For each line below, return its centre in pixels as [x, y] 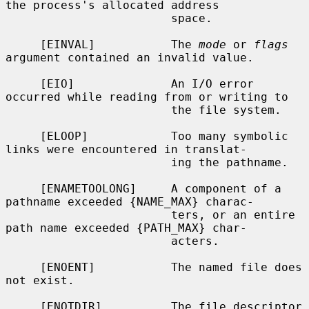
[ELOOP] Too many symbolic [23, 136]
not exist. [40, 280]
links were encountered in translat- [126, 149]
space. [88, 18]
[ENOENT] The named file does [23, 267]
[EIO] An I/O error [23, 83]
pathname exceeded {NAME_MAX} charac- [130, 201]
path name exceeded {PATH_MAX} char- [126, 228]
